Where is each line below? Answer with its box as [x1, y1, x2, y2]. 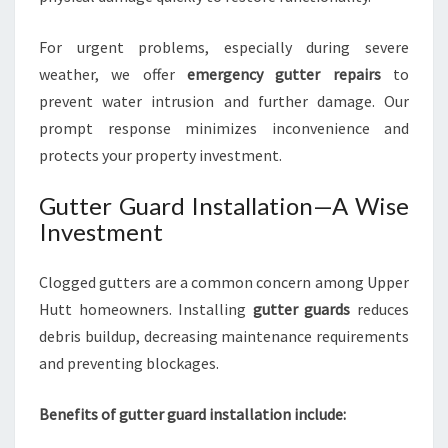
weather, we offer [39, 64, 187, 84]
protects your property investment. [39, 145, 282, 165]
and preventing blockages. [39, 353, 219, 373]
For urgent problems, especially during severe [39, 37, 409, 57]
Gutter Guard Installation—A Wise [39, 191, 409, 220]
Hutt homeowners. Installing [39, 299, 253, 319]
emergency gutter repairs [187, 64, 381, 84]
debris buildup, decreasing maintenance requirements [39, 326, 409, 346]
